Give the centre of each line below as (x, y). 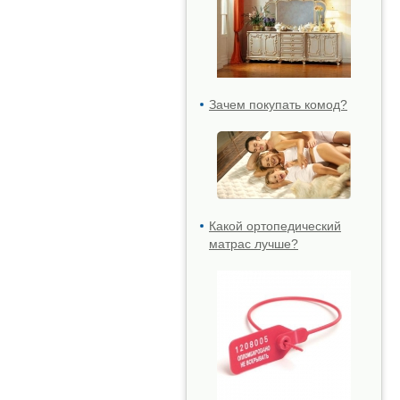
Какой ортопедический (275, 226)
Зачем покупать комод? (278, 104)
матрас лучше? (254, 244)
